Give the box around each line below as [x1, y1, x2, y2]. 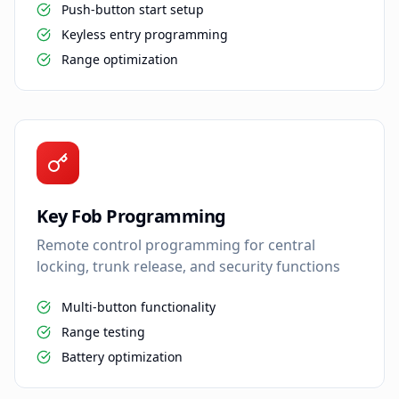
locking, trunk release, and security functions [37, 256, 340, 276]
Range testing [61, 322, 145, 340]
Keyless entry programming [61, 25, 228, 43]
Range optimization [61, 50, 178, 68]
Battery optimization [61, 347, 183, 365]
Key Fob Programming [37, 203, 226, 228]
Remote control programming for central [37, 234, 315, 255]
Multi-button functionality [61, 297, 216, 315]
